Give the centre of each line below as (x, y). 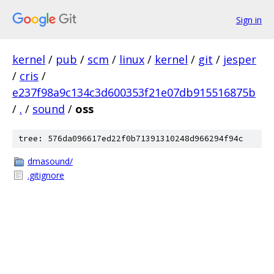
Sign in (249, 20)
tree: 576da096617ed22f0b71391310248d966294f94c (131, 139)
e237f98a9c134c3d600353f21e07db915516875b (134, 92)
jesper (240, 59)
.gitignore (46, 175)
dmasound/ (50, 161)
